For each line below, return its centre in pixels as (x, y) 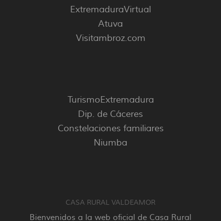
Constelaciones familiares (110, 129)
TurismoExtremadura (110, 100)
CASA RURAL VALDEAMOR (110, 203)
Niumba (110, 143)
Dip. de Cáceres (110, 114)
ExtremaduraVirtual (110, 10)
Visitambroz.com (110, 38)
